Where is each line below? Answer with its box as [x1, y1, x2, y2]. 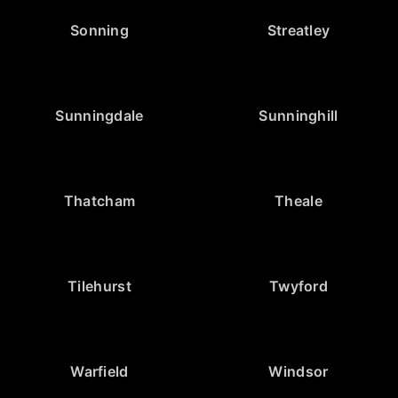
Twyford [268, 276, 329, 295]
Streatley [267, 20, 330, 39]
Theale [275, 191, 322, 210]
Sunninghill [259, 106, 338, 124]
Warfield [70, 362, 129, 380]
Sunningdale [55, 106, 144, 124]
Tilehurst [68, 276, 131, 295]
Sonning [69, 20, 130, 39]
